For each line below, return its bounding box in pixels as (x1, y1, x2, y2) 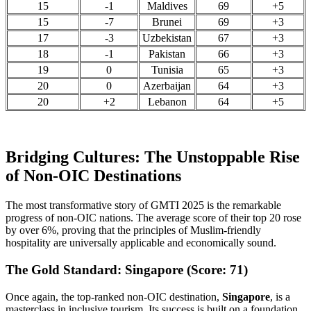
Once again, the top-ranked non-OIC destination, (6, 290, 222, 303)
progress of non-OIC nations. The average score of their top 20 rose (6, 212, 301, 224)
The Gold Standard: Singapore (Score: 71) (6, 262, 248, 278)
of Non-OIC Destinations (6, 167, 181, 185)
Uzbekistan (142, 31, 192, 44)
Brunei (152, 15, 182, 28)
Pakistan (149, 47, 185, 60)
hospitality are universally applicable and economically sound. (6, 237, 276, 249)
